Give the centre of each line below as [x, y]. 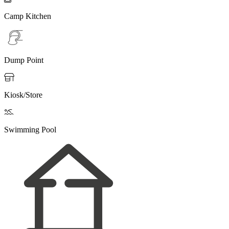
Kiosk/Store [23, 95]
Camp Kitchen [28, 16]
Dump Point [24, 60]
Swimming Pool [30, 129]
